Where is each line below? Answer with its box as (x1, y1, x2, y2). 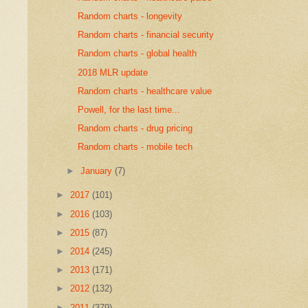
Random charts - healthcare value (78, 85, 212, 96)
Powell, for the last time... (78, 104, 181, 115)
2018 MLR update (78, 67, 148, 78)
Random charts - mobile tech (78, 142, 193, 153)
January (80, 166, 115, 177)
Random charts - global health (78, 48, 197, 59)
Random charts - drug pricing (78, 123, 193, 134)
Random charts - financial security (78, 30, 214, 41)
